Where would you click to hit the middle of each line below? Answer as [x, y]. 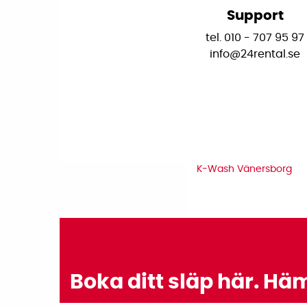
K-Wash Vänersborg [244, 169]
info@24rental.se [255, 54]
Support [255, 16]
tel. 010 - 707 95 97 [255, 38]
